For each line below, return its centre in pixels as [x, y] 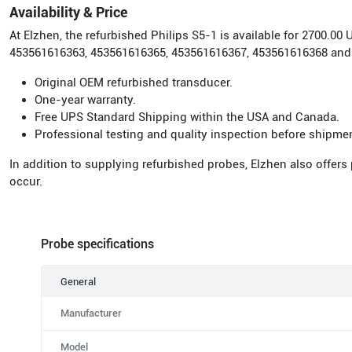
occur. [26, 181]
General [78, 282]
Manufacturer [91, 313]
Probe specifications [97, 244]
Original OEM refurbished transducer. [134, 82]
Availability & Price [68, 12]
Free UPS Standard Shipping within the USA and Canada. [187, 117]
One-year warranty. [85, 100]
